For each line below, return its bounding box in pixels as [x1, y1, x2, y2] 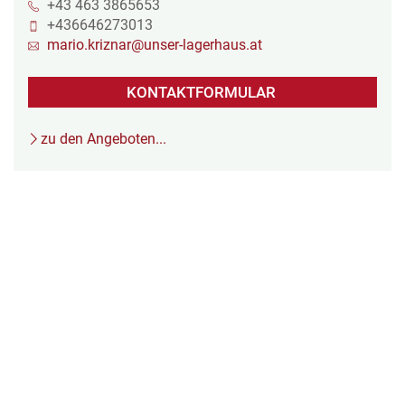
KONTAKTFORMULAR [126, 83, 276, 102]
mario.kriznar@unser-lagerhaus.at [47, 35, 262, 53]
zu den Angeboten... [41, 129, 167, 147]
